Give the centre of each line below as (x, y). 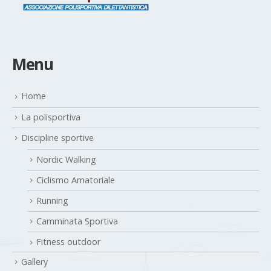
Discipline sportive (57, 149)
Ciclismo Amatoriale (76, 192)
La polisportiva (51, 129)
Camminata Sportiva (77, 233)
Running (52, 213)
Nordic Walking (66, 171)
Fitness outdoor (68, 254)
